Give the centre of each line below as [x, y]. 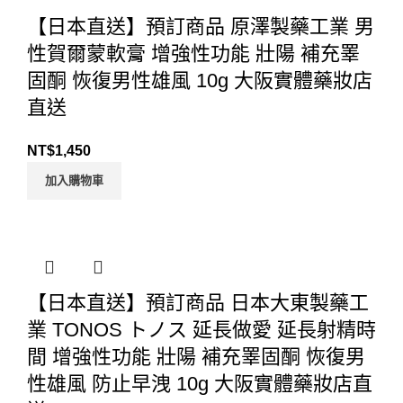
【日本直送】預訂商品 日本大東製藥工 [198, 303]
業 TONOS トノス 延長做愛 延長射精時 [201, 330]
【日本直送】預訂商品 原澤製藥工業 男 [201, 27]
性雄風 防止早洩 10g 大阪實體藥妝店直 [200, 384]
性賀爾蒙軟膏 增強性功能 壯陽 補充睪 [193, 54]
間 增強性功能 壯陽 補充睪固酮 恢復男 [196, 357]
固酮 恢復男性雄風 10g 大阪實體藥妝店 [200, 81]
